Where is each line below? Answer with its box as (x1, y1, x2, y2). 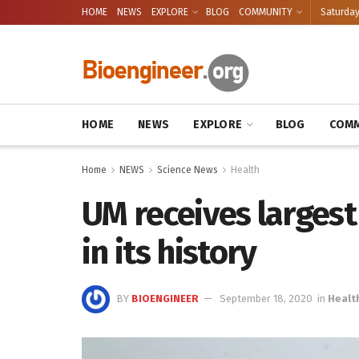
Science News (157, 164, 218, 175)
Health (231, 164, 260, 175)
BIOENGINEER (131, 292, 199, 305)
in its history (82, 232, 256, 272)
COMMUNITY (239, 6, 292, 18)
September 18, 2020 (220, 292, 313, 305)
